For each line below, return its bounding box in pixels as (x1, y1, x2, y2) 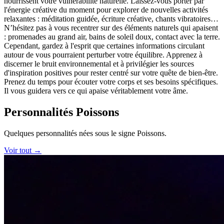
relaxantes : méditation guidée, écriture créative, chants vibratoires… (4, 14, 218, 23)
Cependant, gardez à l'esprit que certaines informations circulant (4, 41, 204, 50)
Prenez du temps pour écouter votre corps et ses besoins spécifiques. (4, 77, 218, 86)
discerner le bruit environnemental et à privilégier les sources (4, 59, 194, 68)
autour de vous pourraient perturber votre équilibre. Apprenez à (4, 50, 202, 59)
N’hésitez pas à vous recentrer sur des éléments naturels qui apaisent (4, 23, 218, 32)
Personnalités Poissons (4, 105, 119, 118)
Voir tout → (4, 145, 41, 154)
